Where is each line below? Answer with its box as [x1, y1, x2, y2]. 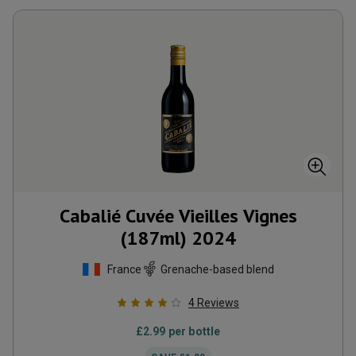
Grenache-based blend [161, 262, 274, 276]
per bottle [165, 325, 221, 338]
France [107, 262, 141, 276]
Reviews [197, 296, 239, 309]
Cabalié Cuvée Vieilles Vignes [59, 203, 297, 228]
